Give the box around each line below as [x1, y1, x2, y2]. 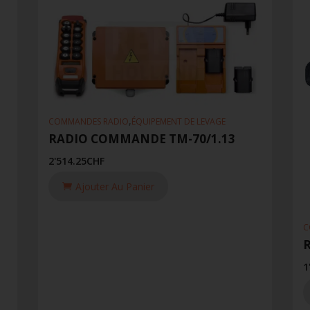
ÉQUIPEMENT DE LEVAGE [131, 116, 226, 128]
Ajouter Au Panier [75, 180, 154, 194]
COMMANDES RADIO [48, 116, 129, 128]
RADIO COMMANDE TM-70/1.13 [48, 131, 235, 147]
